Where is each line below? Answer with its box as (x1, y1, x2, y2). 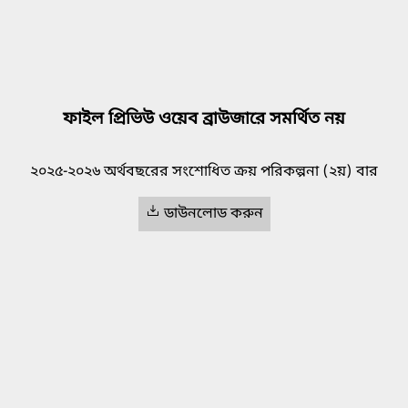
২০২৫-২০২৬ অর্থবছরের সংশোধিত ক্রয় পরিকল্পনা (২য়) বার (30, 162, 378, 183)
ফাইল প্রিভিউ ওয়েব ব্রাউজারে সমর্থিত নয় (63, 107, 345, 131)
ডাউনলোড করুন (163, 204, 263, 225)
